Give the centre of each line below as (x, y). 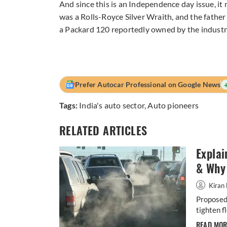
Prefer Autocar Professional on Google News (148, 85)
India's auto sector (112, 105)
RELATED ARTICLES (103, 131)
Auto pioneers (173, 105)
